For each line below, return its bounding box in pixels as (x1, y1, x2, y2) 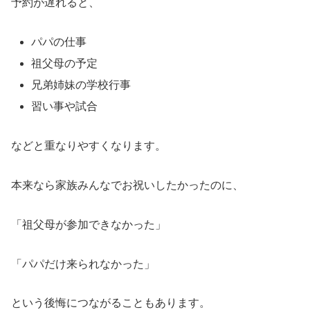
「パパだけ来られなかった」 (11, 257, 155, 270)
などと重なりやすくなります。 (11, 140, 166, 152)
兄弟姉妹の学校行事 (31, 79, 131, 91)
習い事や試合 (31, 100, 98, 113)
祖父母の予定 (31, 57, 98, 69)
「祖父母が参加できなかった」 (11, 218, 166, 230)
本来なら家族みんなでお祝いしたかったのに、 (11, 179, 244, 191)
